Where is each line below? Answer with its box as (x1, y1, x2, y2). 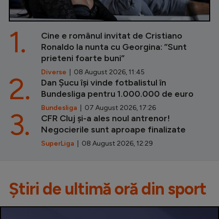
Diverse (41, 68, 66, 77)
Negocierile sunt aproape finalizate (41, 124, 186, 135)
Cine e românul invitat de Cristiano (41, 30, 182, 42)
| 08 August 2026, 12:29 (74, 139, 153, 148)
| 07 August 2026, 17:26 (77, 104, 156, 112)
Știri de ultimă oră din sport (9, 179, 206, 199)
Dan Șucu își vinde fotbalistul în (41, 77, 166, 88)
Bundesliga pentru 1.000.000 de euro (41, 88, 194, 100)
